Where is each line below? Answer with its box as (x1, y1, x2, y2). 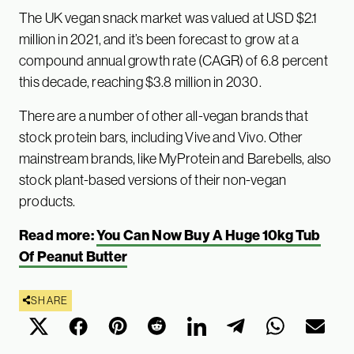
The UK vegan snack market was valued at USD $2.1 (19, 9, 318, 26)
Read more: (19, 226, 96, 244)
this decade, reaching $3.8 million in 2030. (19, 73, 264, 90)
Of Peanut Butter (19, 247, 127, 265)
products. (19, 193, 78, 209)
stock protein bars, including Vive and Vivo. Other (19, 129, 303, 145)
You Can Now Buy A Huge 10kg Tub (96, 226, 321, 244)
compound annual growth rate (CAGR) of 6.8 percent (19, 52, 328, 69)
